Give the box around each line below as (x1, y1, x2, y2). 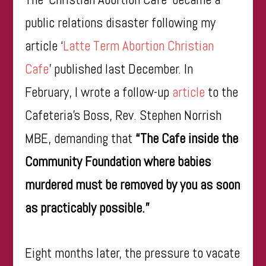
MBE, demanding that (25, 129, 133, 147)
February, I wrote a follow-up (25, 83, 173, 101)
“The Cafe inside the (132, 129, 239, 147)
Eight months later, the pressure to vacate (25, 243, 240, 262)
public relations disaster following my (25, 14, 216, 31)
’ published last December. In (49, 60, 194, 78)
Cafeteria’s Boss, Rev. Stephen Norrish (25, 106, 222, 124)
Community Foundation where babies (25, 153, 211, 170)
